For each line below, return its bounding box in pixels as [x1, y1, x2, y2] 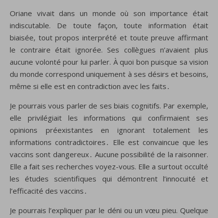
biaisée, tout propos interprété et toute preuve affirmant [10, 32, 208, 42]
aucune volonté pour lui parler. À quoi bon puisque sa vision [10, 56, 208, 67]
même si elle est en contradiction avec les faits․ [10, 81, 170, 91]
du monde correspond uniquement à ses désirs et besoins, [10, 69, 208, 79]
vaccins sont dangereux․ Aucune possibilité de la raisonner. [10, 149, 208, 159]
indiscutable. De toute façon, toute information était [10, 20, 208, 30]
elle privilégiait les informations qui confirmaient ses [10, 112, 208, 123]
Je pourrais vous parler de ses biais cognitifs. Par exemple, [10, 100, 208, 110]
